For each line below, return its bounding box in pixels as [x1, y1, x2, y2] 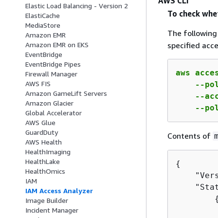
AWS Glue [25, 118, 55, 127]
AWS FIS [25, 79, 51, 88]
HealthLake [25, 157, 60, 166]
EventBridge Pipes [25, 60, 81, 69]
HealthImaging [25, 147, 71, 156]
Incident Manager [25, 206, 78, 215]
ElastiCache [25, 11, 60, 20]
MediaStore [25, 21, 60, 30]
